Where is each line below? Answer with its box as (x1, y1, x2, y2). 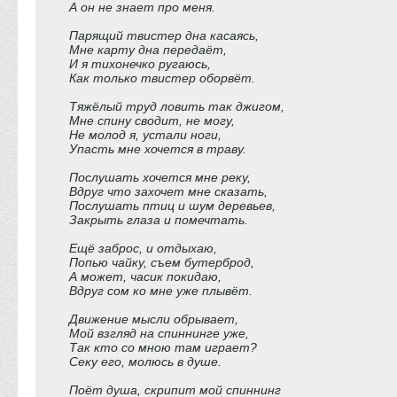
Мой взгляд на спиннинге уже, (69, 326, 249, 340)
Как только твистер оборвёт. (69, 71, 255, 85)
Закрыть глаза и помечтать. (69, 213, 248, 227)
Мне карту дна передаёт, (69, 43, 227, 57)
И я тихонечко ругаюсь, (69, 57, 211, 71)
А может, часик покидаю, (69, 269, 222, 284)
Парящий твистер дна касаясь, (69, 28, 259, 43)
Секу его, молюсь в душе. (69, 354, 222, 369)
